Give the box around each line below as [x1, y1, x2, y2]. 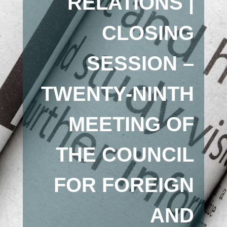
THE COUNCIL [56, 143, 195, 166]
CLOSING [102, 22, 195, 44]
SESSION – [87, 52, 195, 74]
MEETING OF [68, 113, 195, 135]
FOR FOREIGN [54, 174, 195, 196]
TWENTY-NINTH [41, 83, 195, 105]
